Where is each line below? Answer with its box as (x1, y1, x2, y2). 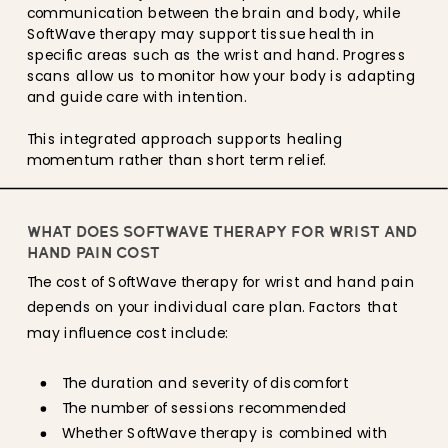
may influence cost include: (26, 321, 229, 343)
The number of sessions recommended (61, 397, 348, 419)
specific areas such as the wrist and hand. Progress (26, 44, 406, 66)
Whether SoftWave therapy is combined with (61, 422, 388, 444)
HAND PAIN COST (26, 243, 160, 262)
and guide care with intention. (26, 86, 247, 108)
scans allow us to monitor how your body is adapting (26, 65, 416, 87)
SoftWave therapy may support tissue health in (26, 23, 376, 45)
